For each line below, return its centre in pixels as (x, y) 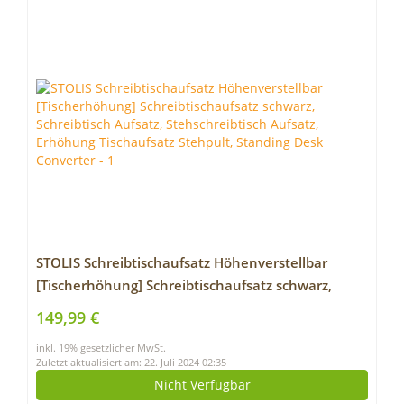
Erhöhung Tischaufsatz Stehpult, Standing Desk (190, 331)
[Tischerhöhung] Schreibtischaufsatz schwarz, (184, 285)
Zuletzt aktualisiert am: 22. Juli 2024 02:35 (131, 363)
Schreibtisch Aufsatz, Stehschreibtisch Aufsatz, (187, 308)
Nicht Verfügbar (202, 385)
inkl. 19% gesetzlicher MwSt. (101, 348)
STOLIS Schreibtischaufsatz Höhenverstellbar (182, 263)
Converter (69, 353)
